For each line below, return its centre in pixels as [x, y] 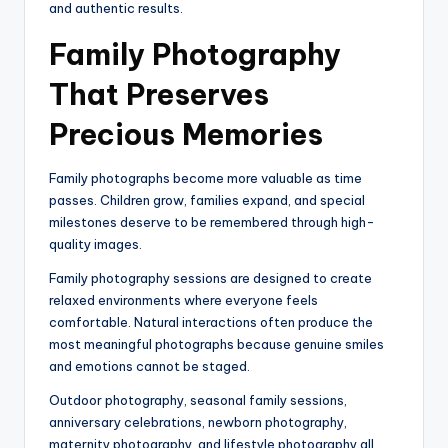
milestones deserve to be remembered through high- [212, 222]
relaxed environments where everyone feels [183, 300]
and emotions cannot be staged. [149, 366]
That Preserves [159, 95]
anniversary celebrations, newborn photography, [198, 422]
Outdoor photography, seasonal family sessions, [198, 400]
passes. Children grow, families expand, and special [207, 200]
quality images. [95, 244]
